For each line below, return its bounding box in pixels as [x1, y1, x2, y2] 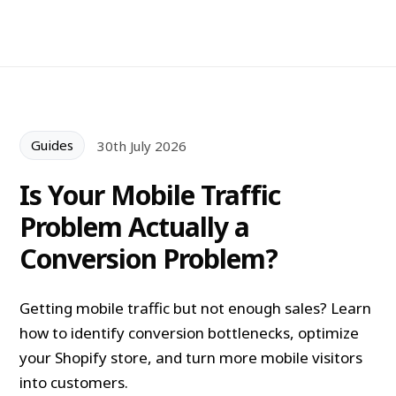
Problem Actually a [19, 208, 250, 245]
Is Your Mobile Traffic [19, 176, 281, 213]
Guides [31, 136, 74, 155]
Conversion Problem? [19, 240, 278, 277]
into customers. [19, 371, 129, 392]
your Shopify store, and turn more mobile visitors [19, 346, 363, 368]
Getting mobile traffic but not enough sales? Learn [19, 297, 372, 318]
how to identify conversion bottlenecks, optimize [19, 322, 360, 343]
